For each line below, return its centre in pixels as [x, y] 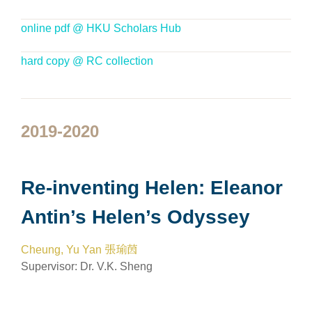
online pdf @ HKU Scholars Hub [101, 28]
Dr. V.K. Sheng [116, 266]
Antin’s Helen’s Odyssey [135, 217]
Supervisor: [50, 266]
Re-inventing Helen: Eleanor [152, 188]
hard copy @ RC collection [87, 61]
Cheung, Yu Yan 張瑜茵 [79, 250]
